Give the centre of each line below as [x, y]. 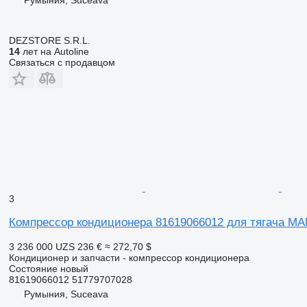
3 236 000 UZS [41, 246]
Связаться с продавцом [62, 62]
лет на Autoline [54, 51]
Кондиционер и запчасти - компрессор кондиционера [129, 257]
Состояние [33, 268]
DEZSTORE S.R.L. [49, 40]
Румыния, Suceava [66, 294]
